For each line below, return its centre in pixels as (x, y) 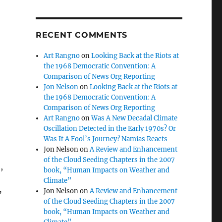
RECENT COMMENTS (82, 35)
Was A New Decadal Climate (135, 118)
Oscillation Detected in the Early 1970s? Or (110, 129)
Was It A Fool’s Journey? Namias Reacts (106, 139)
